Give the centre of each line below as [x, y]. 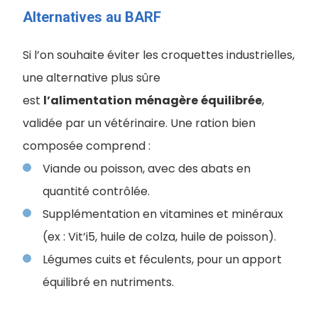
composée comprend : [87, 146]
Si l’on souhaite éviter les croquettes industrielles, [159, 55]
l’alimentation [88, 100]
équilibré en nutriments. [108, 282]
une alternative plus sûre [92, 78]
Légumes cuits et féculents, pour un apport [162, 259]
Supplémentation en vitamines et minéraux [163, 214]
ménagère [166, 100]
